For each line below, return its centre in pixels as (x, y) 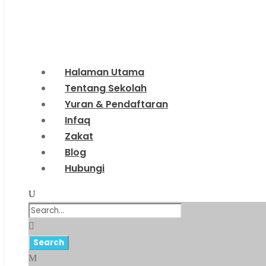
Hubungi (85, 168)
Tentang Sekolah (106, 88)
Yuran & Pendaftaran (116, 104)
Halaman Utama (104, 72)
